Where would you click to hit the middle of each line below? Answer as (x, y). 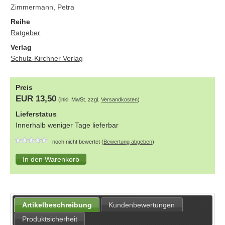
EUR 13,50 (36, 99)
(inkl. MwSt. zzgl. (80, 100)
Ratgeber (26, 33)
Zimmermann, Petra (43, 7)
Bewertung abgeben (128, 142)
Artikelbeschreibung (57, 205)
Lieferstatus (36, 114)
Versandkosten (120, 100)
